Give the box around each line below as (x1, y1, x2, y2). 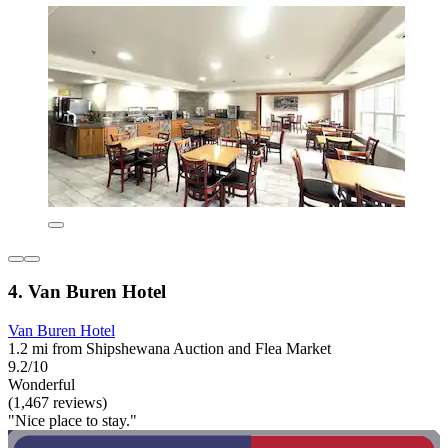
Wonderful (8, 376, 75, 394)
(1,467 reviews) (8, 394, 107, 412)
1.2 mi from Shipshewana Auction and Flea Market (8, 340, 331, 358)
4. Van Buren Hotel (8, 281, 166, 303)
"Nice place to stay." (8, 412, 137, 430)
